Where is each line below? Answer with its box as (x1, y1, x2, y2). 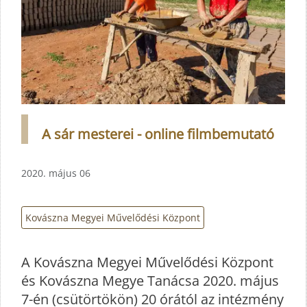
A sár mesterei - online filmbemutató (42, 125, 274, 144)
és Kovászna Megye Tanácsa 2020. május (21, 271, 279, 290)
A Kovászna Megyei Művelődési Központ (21, 252, 273, 271)
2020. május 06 (21, 167, 90, 180)
